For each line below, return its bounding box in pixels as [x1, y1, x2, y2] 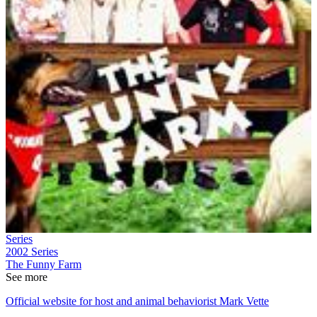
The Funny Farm [6, 258, 81, 270]
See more [6, 270, 47, 283]
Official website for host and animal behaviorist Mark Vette [6, 294, 269, 307]
